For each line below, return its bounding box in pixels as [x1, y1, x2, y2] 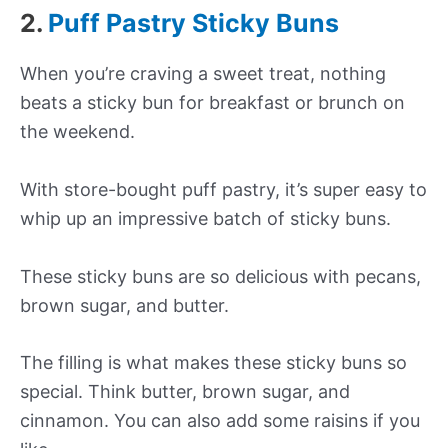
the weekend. [20, 121, 135, 143]
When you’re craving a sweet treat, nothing [20, 63, 386, 85]
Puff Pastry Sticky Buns [48, 8, 339, 39]
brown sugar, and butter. [20, 294, 229, 316]
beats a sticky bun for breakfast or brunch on [20, 92, 405, 114]
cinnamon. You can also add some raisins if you [20, 410, 420, 432]
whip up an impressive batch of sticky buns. [20, 207, 391, 229]
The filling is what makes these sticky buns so [20, 352, 407, 374]
